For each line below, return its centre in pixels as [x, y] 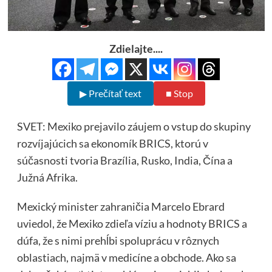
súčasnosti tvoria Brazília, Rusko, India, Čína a [124, 161]
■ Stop [179, 93]
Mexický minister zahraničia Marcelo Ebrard [121, 207]
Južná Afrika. [47, 178]
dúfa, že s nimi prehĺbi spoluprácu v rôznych [118, 241]
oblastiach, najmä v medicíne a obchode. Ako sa [126, 258]
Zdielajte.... [136, 49]
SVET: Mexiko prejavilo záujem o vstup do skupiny [134, 127]
